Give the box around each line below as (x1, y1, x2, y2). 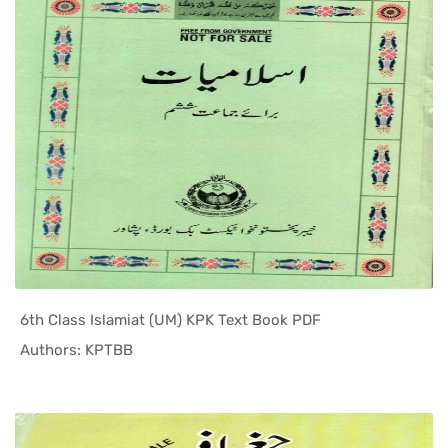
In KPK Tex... (173, 339, 268, 362)
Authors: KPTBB (20, 340, 133, 359)
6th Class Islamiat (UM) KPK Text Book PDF (20, 310, 321, 329)
